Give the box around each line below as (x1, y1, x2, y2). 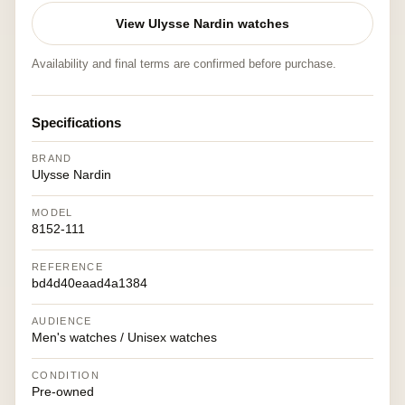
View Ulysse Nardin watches (116, 16, 289, 31)
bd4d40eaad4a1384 (32, 276, 147, 290)
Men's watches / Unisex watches (32, 330, 217, 344)
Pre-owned (32, 384, 94, 399)
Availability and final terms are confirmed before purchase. (32, 57, 336, 71)
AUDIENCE (32, 316, 92, 326)
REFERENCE (32, 261, 103, 272)
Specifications (32, 115, 121, 130)
